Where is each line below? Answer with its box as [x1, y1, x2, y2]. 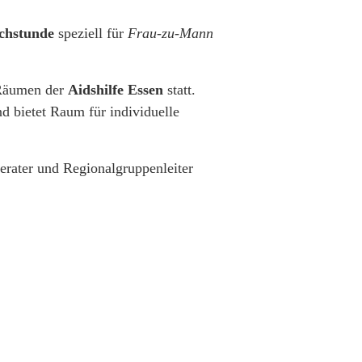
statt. [163, 81, 196, 98]
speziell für [54, 24, 128, 41]
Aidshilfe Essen [68, 81, 163, 98]
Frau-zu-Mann [128, 24, 213, 41]
